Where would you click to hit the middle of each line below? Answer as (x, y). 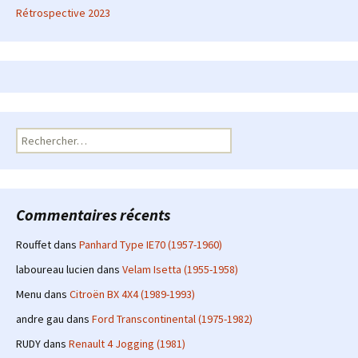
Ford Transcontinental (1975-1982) (172, 318)
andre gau (40, 318)
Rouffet (34, 244)
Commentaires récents (93, 214)
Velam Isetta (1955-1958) (180, 269)
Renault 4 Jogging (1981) (127, 343)
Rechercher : (46, 135)
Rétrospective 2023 (63, 12)
